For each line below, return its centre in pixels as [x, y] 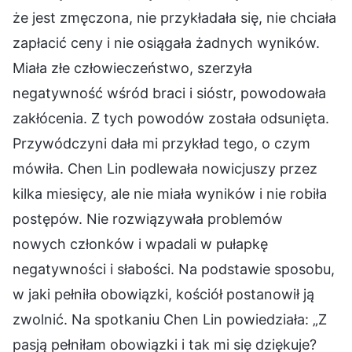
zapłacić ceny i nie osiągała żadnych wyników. [166, 42]
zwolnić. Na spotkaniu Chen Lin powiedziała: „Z [170, 319]
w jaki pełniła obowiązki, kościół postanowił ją [163, 294]
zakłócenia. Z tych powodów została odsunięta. [171, 118]
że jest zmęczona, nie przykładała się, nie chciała [174, 17]
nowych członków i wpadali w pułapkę [140, 244]
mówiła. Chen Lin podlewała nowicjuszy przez [165, 168]
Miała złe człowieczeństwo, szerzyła [132, 68]
